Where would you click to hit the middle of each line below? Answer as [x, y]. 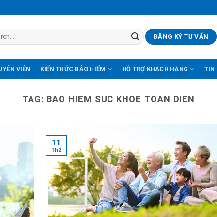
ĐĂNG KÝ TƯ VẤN [181, 37]
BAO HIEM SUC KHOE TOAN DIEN [121, 99]
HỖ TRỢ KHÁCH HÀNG [155, 69]
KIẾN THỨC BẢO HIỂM [73, 69]
